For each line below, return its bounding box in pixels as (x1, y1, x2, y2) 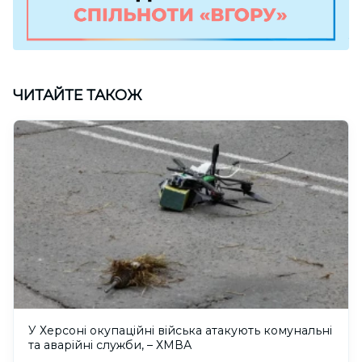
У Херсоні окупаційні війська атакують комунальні (28, 322, 332, 338)
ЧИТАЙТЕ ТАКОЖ (13, 86, 142, 104)
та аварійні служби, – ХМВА (28, 337, 192, 352)
